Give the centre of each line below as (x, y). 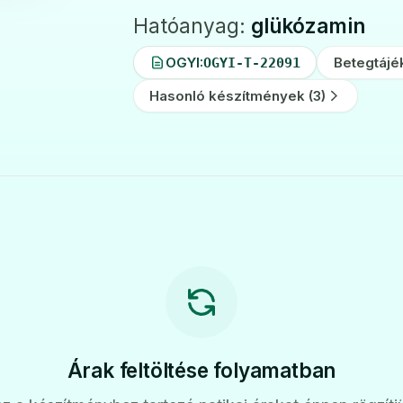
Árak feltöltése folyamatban (201, 370)
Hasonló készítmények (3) (238, 95)
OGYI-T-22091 (251, 63)
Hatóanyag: (192, 26)
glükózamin (308, 26)
